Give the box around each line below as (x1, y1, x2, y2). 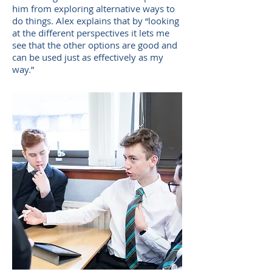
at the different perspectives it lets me (12, 27, 169, 39)
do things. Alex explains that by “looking (12, 15, 179, 27)
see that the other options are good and (12, 39, 177, 51)
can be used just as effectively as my (12, 51, 163, 63)
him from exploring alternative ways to (12, 2, 175, 15)
